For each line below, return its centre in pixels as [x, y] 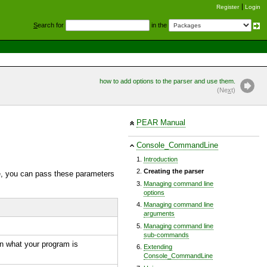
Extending [158, 247]
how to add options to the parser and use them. [167, 81]
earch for [52, 25]
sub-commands [166, 235]
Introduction [161, 159]
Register [228, 7]
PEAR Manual [161, 122]
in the [159, 25]
